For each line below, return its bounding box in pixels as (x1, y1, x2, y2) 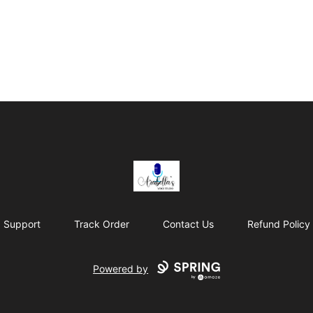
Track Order (73, 218, 129, 231)
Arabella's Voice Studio (111, 161, 233, 176)
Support (3, 218, 41, 231)
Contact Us (162, 218, 214, 231)
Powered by (93, 263, 149, 275)
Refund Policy (247, 218, 310, 231)
